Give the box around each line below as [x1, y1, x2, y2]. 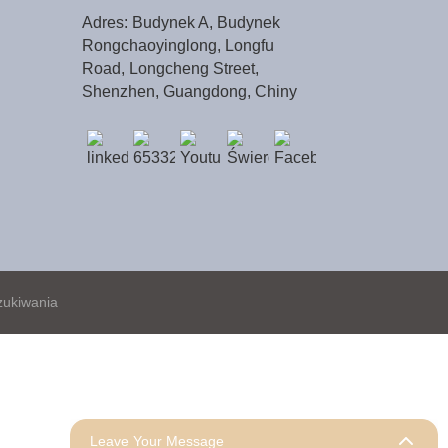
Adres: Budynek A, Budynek [81, 13, 280, 31]
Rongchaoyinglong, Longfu [81, 36, 274, 54]
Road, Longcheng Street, [81, 59, 259, 77]
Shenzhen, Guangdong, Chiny [81, 82, 297, 100]
